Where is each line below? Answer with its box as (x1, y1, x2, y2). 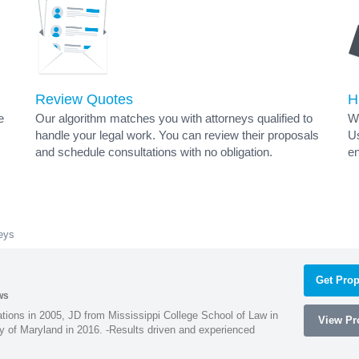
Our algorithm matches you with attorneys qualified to (35, 111, 313, 125)
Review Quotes (35, 91, 133, 107)
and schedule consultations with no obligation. (35, 145, 272, 159)
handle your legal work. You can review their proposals (35, 128, 319, 142)
